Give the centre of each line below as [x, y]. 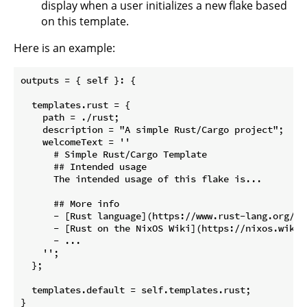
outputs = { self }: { [78, 81]
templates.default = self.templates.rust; [136, 290]
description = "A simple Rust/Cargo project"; [152, 130]
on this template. [85, 22]
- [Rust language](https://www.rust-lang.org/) [160, 216]
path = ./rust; [70, 118]
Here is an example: [64, 48]
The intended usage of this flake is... [141, 179]
